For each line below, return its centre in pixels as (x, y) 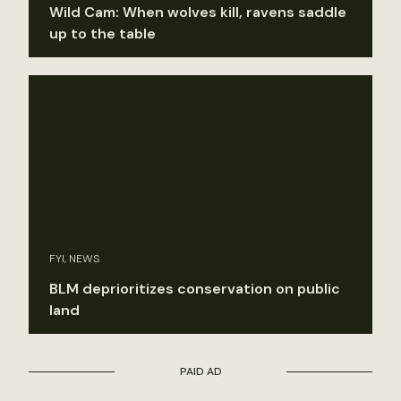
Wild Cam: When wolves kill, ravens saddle (198, 12)
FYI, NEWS (75, 259)
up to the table (102, 33)
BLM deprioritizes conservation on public (195, 289)
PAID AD (200, 372)
